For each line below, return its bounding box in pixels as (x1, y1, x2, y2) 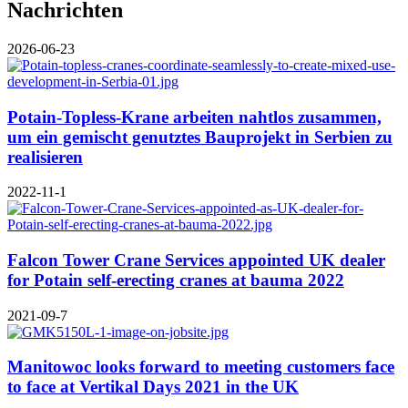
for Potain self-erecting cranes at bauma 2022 (7, 270, 344, 290)
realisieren (7, 147, 83, 167)
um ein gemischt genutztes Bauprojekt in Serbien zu (7, 127, 393, 147)
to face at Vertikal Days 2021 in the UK (7, 377, 299, 397)
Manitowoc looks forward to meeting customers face (7, 357, 394, 377)
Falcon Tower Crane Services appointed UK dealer (7, 250, 385, 270)
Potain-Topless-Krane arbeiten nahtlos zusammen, (7, 107, 382, 127)
